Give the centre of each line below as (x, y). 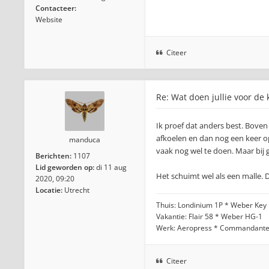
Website (49, 20)
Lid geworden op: (65, 167)
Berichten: (53, 156)
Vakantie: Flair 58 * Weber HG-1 (209, 216)
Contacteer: (56, 8)
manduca (85, 140)
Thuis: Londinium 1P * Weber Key (211, 205)
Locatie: (49, 190)
